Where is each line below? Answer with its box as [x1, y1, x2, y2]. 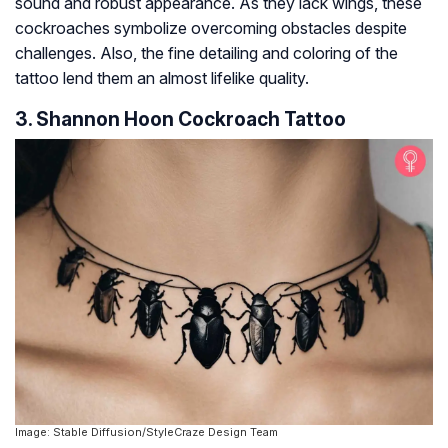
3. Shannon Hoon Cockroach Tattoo [15, 106, 346, 131]
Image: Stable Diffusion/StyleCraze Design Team [15, 424, 278, 439]
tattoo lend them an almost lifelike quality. [15, 67, 309, 88]
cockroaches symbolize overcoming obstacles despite [15, 17, 407, 38]
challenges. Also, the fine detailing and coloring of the [15, 42, 398, 63]
